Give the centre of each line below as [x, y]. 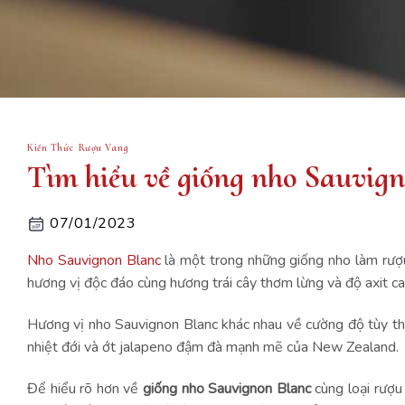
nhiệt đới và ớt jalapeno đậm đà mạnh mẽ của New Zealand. [215, 348]
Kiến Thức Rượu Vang [78, 147]
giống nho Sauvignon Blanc [226, 389]
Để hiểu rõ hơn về [85, 389]
